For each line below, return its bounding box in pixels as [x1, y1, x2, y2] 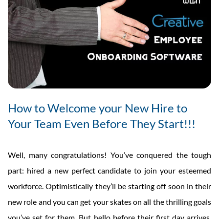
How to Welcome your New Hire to [8, 100, 187, 115]
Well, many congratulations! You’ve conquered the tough [8, 150, 211, 159]
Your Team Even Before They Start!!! [8, 116, 196, 131]
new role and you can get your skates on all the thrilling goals [8, 197, 211, 206]
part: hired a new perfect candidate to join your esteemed [8, 165, 211, 175]
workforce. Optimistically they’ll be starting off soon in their [8, 181, 211, 191]
